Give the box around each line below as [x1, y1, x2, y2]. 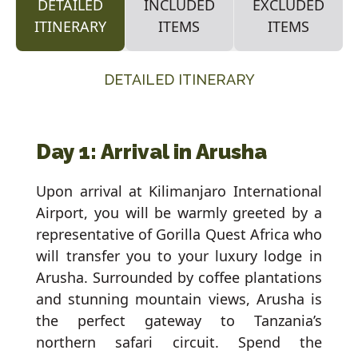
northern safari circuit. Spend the [36, 332, 322, 352]
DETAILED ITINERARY [103, 71, 255, 89]
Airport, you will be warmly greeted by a [36, 203, 322, 223]
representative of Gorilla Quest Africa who [36, 225, 322, 245]
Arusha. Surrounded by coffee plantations [36, 268, 322, 288]
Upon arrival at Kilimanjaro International [36, 181, 322, 201]
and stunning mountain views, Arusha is [36, 289, 322, 309]
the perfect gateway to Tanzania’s [36, 311, 322, 331]
